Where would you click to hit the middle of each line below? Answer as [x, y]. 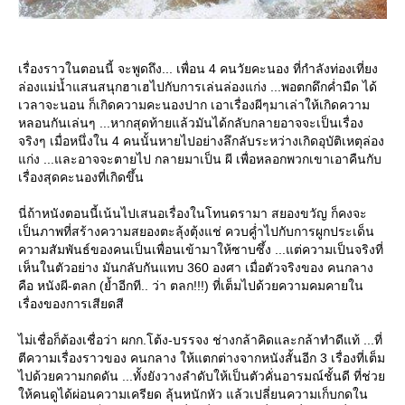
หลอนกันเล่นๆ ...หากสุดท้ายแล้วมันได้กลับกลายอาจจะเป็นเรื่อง [191, 123]
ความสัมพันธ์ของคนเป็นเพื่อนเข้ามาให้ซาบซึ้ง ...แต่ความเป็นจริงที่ [201, 250]
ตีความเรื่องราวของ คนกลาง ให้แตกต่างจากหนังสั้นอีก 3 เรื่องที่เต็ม [202, 358]
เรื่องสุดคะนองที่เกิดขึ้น [81, 178]
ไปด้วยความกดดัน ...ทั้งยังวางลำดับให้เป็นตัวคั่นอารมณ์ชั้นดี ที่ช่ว [202, 377]
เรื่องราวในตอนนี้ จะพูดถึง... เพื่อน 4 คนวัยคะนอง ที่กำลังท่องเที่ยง [198, 69]
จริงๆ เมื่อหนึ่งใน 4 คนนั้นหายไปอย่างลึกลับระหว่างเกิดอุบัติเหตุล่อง [201, 141]
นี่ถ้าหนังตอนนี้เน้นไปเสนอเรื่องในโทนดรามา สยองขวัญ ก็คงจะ [193, 214]
